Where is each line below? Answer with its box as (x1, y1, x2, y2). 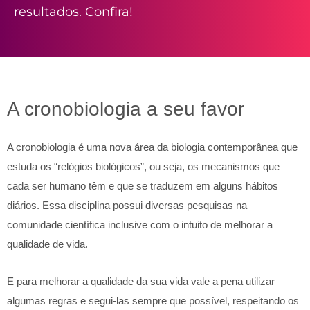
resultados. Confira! (14, 3, 133, 19)
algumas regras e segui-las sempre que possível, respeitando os (7, 295, 299, 307)
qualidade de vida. (7, 238, 88, 250)
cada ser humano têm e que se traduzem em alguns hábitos (7, 180, 278, 192)
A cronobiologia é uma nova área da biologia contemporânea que (7, 141, 298, 153)
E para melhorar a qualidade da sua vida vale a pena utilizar (7, 275, 275, 288)
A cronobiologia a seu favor (7, 98, 244, 120)
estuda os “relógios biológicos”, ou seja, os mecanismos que (7, 161, 280, 172)
